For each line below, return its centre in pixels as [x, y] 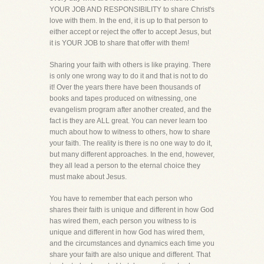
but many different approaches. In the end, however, [132, 154]
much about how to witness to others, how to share [130, 132]
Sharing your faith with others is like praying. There [130, 65]
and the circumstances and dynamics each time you [132, 243]
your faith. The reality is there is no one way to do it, [131, 143]
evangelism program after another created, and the [131, 110]
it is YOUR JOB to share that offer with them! [119, 43]
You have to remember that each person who [121, 199]
